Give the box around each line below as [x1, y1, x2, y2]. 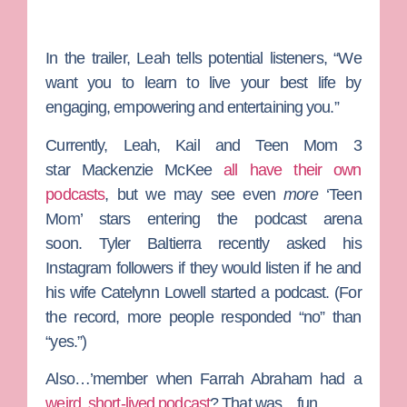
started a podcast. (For [205, 283, 362, 302]
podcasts [45, 184, 105, 203]
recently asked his [201, 233, 362, 253]
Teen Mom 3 [255, 135, 362, 154]
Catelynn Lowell [100, 283, 206, 302]
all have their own [223, 160, 362, 179]
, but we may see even [104, 184, 284, 203]
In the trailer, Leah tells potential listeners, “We [45, 49, 362, 68]
